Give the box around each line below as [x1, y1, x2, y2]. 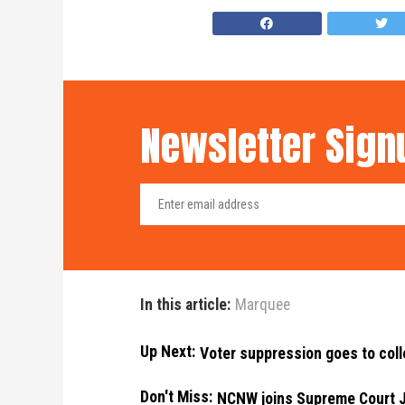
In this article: [139, 296, 231, 315]
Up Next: [139, 343, 195, 362]
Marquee [234, 296, 290, 315]
